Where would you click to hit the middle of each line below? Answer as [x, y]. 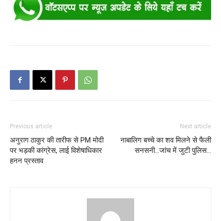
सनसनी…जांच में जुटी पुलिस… [173, 151]
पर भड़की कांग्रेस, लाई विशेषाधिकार [56, 151]
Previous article [31, 127]
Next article [196, 127]
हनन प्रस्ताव [27, 161]
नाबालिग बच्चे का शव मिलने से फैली [166, 140]
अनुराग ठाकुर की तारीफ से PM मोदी [57, 140]
